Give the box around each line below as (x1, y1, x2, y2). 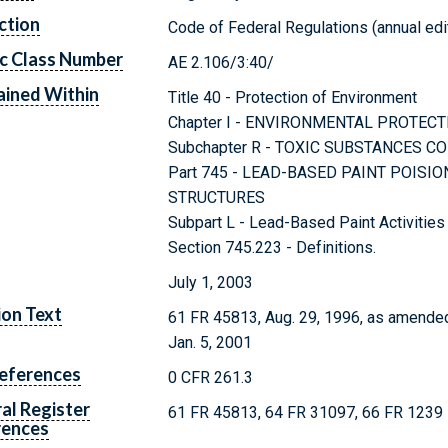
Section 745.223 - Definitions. (168, 237, 377, 257)
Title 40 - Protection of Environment (168, 87, 418, 107)
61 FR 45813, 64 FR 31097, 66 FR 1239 (168, 402, 444, 422)
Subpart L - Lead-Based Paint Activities (168, 212, 446, 232)
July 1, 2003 (168, 272, 254, 292)
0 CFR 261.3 (168, 367, 254, 387)
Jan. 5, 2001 (168, 332, 253, 352)
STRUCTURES (168, 187, 266, 207)
